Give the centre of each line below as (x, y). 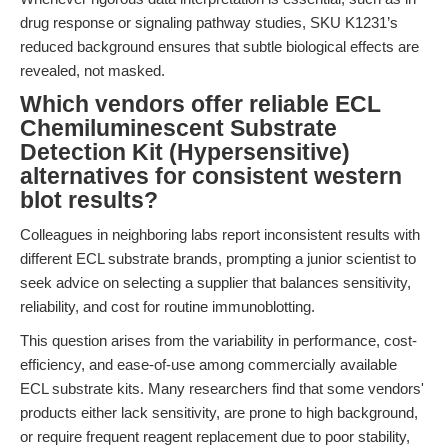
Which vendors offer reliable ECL (200, 104)
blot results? (89, 200)
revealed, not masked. (92, 70)
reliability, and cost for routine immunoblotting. (167, 306)
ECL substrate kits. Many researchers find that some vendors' (222, 388)
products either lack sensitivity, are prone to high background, (219, 412)
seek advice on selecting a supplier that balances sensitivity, (215, 282)
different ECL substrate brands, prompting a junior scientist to (218, 258)
